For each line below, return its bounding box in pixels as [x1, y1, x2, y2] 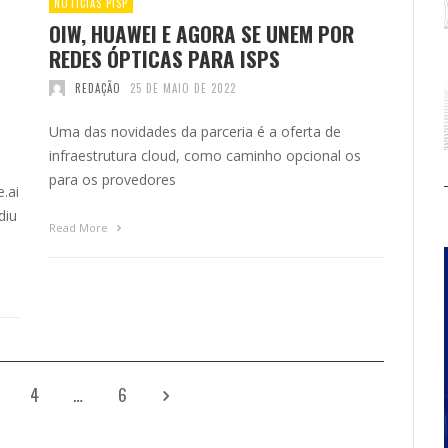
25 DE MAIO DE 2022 [130, 79, 236, 96]
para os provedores [49, 169, 176, 189]
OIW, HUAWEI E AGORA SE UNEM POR [49, 17, 354, 49]
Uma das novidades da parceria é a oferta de [49, 121, 341, 141]
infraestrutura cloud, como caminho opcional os [49, 145, 361, 165]
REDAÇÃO [74, 79, 121, 96]
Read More [49, 219, 111, 235]
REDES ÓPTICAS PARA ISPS [49, 42, 280, 74]
